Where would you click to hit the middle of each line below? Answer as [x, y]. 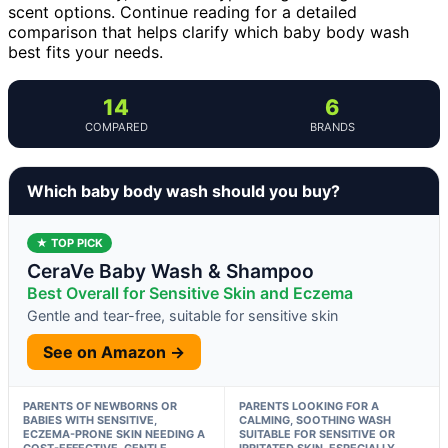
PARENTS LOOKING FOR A [308, 405]
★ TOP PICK [69, 242]
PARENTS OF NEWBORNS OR [100, 405]
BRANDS [332, 126]
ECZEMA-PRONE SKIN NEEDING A [114, 433]
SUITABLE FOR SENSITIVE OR [316, 433]
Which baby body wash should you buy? [183, 190]
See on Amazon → [114, 351]
